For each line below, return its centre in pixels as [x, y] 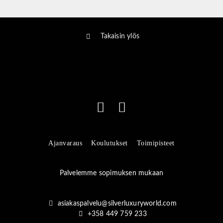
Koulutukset [110, 143]
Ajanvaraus [65, 143]
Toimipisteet [156, 143]
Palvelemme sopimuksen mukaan [111, 173]
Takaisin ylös [120, 37]
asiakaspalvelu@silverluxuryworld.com [117, 203]
